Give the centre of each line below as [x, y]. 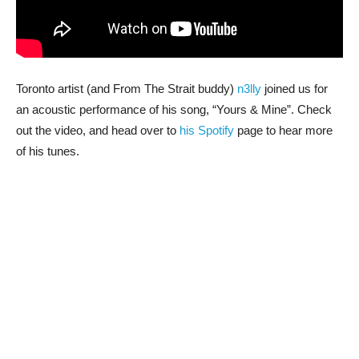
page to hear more [283, 130]
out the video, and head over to [98, 130]
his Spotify [207, 130]
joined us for [294, 88]
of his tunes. [48, 151]
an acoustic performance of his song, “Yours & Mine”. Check [174, 109]
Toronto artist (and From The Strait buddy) [127, 88]
